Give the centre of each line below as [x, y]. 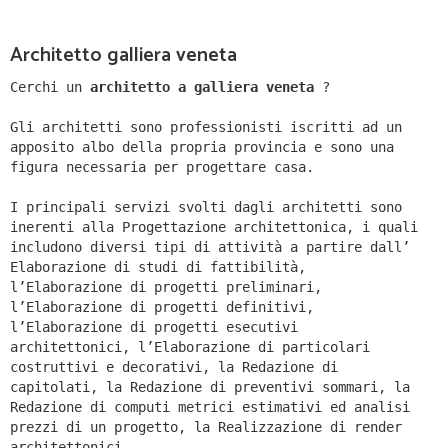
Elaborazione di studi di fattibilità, [158, 267]
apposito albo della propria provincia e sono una [202, 147]
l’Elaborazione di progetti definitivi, [162, 307]
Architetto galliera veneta [123, 56]
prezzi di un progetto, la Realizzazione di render [206, 427]
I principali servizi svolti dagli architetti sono [206, 207]
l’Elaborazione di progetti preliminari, [166, 287]
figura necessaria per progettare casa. [162, 167]
